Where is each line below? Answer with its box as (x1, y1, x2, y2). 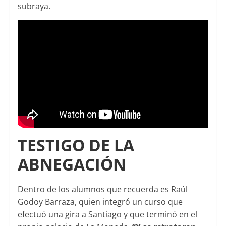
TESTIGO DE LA (17, 134, 134, 156)
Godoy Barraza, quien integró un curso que (17, 196, 183, 208)
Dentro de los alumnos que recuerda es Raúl (17, 184, 188, 195)
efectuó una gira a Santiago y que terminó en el (17, 209, 197, 220)
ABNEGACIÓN (17, 153, 126, 176)
